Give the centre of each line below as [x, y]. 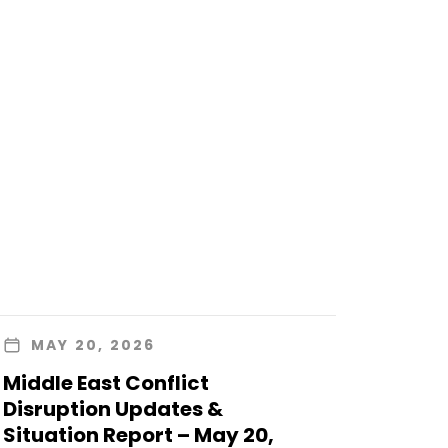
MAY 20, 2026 [93, 345]
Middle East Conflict [105, 383]
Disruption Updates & [112, 409]
